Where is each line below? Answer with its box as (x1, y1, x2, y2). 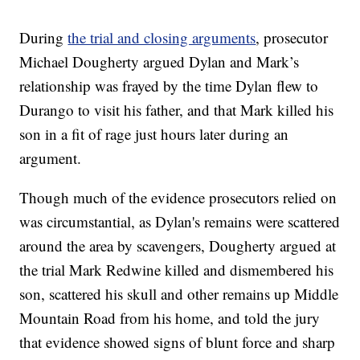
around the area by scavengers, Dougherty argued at (19, 235, 337, 256)
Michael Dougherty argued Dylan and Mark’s (19, 51, 300, 72)
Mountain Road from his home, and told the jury (19, 308, 321, 329)
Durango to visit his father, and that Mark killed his (19, 100, 334, 121)
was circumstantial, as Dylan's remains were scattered (19, 211, 341, 232)
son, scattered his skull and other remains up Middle (19, 284, 339, 305)
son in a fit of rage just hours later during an (19, 124, 289, 145)
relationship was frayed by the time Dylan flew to (19, 76, 319, 96)
